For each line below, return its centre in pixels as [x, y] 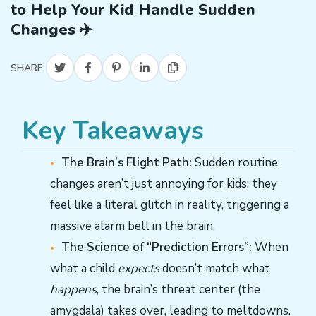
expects [139, 268]
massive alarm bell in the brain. [133, 226]
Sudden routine [235, 163]
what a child [84, 268]
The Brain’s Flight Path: [127, 163]
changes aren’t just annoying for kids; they [164, 184]
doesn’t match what [215, 268]
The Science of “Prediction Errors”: [157, 247]
